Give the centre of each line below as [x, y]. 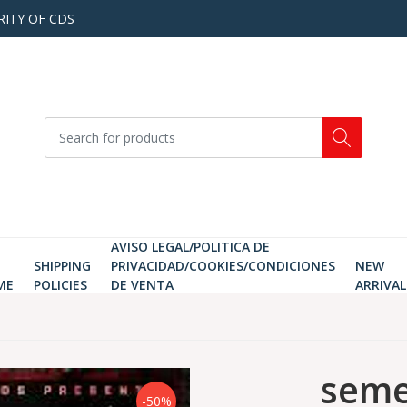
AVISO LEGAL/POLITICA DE [190, 247]
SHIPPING [62, 266]
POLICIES [60, 285]
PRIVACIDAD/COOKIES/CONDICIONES [223, 266]
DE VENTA [142, 285]
